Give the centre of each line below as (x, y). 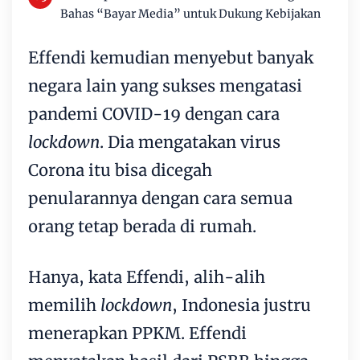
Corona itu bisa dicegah (120, 170)
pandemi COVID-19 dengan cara (154, 114)
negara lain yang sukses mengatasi (165, 86)
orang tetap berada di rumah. (142, 227)
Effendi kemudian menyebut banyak (171, 58)
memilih (62, 305)
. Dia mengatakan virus (190, 142)
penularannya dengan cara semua (160, 198)
